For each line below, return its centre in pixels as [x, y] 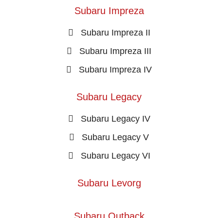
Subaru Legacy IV [115, 118]
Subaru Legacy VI [115, 155]
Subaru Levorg [109, 183]
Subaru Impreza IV [115, 69]
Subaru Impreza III [115, 51]
